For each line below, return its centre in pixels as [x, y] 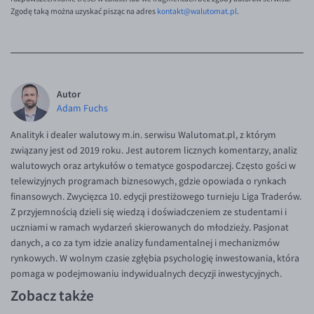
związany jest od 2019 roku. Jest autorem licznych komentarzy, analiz [154, 150]
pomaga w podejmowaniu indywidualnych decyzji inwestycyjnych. [146, 274]
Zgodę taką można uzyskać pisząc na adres [84, 11]
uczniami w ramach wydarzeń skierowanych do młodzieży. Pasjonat [150, 227]
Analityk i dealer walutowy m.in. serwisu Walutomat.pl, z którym [143, 135]
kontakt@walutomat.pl [197, 11]
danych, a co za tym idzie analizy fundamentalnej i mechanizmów [145, 243]
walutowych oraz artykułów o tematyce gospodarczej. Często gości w [153, 166]
